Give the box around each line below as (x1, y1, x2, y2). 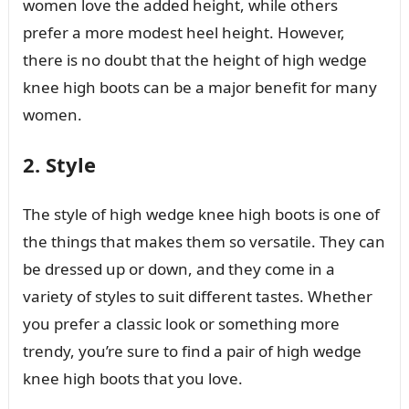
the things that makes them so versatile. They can (22, 230, 385, 252)
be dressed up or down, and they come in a (22, 257, 335, 279)
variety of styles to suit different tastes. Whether (22, 285, 372, 307)
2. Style (22, 150, 96, 178)
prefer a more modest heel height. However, (22, 21, 345, 43)
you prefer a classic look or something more (22, 312, 340, 334)
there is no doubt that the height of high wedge (22, 48, 367, 70)
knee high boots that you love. (22, 367, 243, 389)
